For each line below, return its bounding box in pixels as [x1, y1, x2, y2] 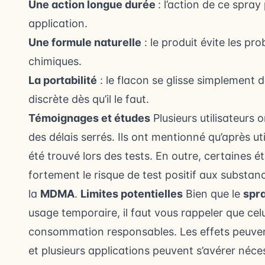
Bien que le [183, 188, 243, 200]
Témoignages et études [28, 112, 150, 124]
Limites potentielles [80, 188, 183, 200]
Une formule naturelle [28, 36, 141, 49]
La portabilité [28, 74, 97, 86]
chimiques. [28, 55, 82, 67]
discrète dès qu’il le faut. [28, 93, 149, 105]
